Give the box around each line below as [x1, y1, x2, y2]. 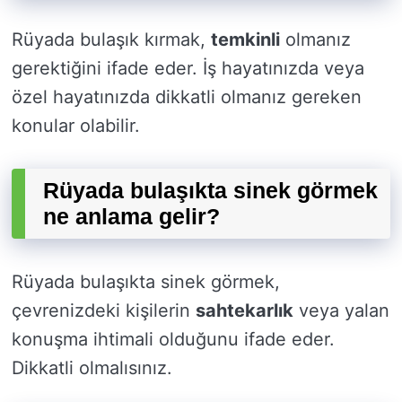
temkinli [211, 29, 280, 51]
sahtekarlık [196, 300, 293, 322]
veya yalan [293, 300, 389, 322]
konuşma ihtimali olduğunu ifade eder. [12, 328, 335, 351]
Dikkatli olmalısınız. [12, 357, 172, 380]
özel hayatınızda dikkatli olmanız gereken [12, 86, 362, 109]
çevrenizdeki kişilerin [12, 300, 196, 322]
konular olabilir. [12, 115, 140, 137]
